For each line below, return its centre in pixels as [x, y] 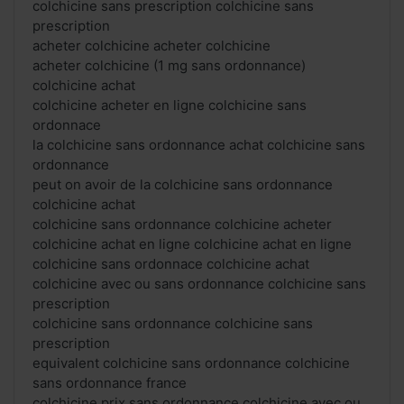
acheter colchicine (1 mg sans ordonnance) [169, 66]
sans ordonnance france [110, 383]
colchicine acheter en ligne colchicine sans [170, 106]
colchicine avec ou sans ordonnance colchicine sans [199, 284]
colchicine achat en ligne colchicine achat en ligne [192, 244]
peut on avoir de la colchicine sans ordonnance [183, 185]
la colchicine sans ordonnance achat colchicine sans [199, 145]
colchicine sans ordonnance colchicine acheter [182, 225]
